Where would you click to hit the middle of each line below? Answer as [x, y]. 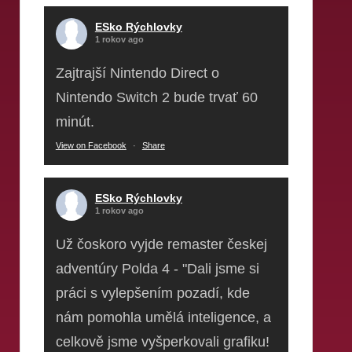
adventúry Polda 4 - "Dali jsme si [157, 268]
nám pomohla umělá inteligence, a [163, 317]
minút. [75, 121]
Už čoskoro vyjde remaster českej [161, 244]
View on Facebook [91, 145]
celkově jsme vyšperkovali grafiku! [162, 341]
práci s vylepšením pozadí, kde [152, 293]
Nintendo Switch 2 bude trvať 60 [156, 97]
